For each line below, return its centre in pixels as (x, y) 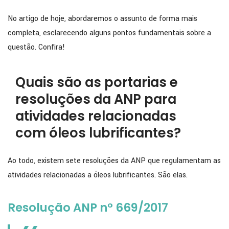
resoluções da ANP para (96, 99)
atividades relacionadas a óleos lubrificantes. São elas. (98, 175)
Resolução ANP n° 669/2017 (88, 208)
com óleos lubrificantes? (98, 133)
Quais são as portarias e (97, 83)
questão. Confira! (36, 47)
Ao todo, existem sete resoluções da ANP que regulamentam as (114, 161)
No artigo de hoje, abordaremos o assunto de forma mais (102, 18)
